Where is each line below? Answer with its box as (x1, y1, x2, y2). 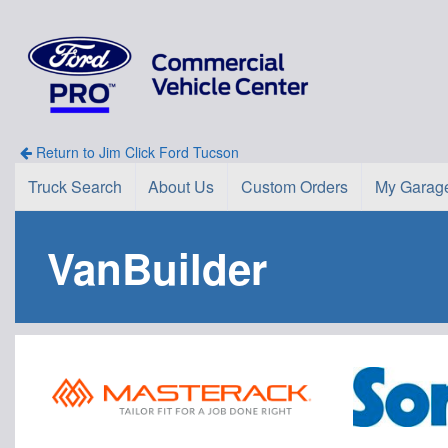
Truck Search (27, 174, 122, 198)
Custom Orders (240, 174, 348, 198)
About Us (148, 174, 215, 198)
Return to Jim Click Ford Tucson (31, 141, 239, 162)
